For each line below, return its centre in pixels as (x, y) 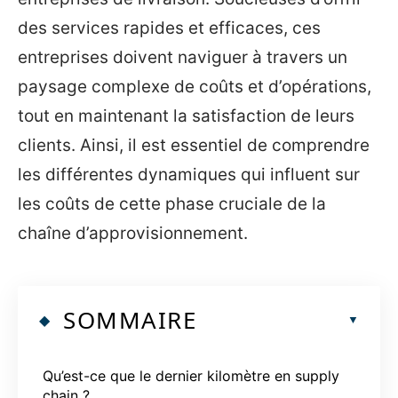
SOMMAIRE (130, 319)
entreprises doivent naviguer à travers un (183, 57)
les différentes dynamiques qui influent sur (189, 175)
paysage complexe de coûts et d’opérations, (195, 87)
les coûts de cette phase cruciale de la (172, 204)
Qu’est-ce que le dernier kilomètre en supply (191, 375)
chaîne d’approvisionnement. (133, 233)
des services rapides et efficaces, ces (169, 28)
